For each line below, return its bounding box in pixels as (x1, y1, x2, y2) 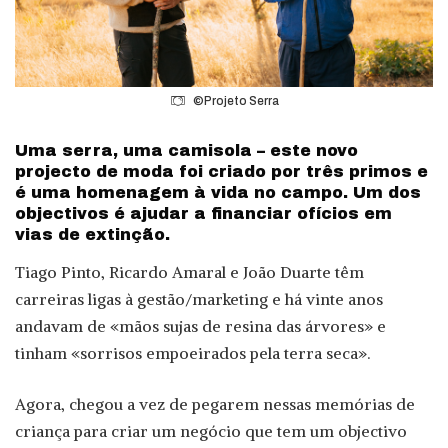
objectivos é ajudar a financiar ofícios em (15, 204, 392, 222)
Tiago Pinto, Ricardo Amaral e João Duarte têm (15, 262, 364, 283)
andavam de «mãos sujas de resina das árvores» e (15, 316, 386, 337)
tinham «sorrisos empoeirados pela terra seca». (15, 343, 370, 364)
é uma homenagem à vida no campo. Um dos (15, 183, 421, 201)
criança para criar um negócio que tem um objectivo (15, 421, 407, 442)
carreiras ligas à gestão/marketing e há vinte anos (15, 289, 383, 310)
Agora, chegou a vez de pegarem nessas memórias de (15, 394, 415, 415)
